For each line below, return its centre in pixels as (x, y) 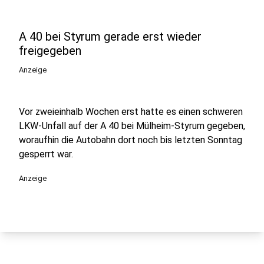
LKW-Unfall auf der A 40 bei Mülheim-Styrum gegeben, (132, 126)
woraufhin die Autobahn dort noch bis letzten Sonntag (131, 140)
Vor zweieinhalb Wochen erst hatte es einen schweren (131, 112)
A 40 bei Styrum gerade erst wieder (110, 37)
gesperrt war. (46, 154)
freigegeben (50, 51)
